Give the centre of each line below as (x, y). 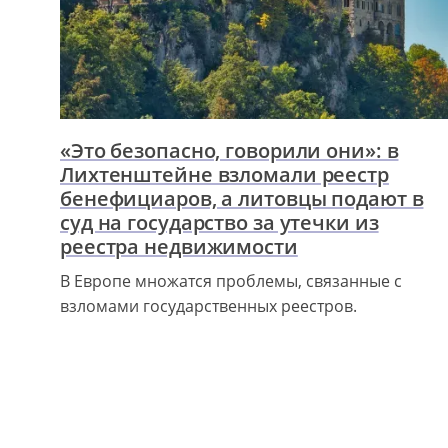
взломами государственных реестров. (208, 305)
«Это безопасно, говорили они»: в (229, 150)
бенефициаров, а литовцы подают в (242, 198)
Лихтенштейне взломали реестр (224, 174)
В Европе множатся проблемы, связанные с (231, 280)
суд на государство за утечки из (219, 222)
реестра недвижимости (179, 246)
